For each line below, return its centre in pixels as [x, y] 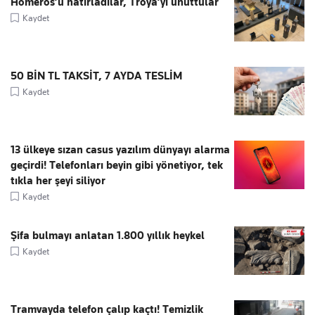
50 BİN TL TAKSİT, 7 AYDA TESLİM [96, 76]
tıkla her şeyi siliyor [58, 180]
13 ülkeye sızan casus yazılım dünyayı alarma [120, 149]
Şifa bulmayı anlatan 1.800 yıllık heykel [108, 235]
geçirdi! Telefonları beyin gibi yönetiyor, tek [117, 165]
